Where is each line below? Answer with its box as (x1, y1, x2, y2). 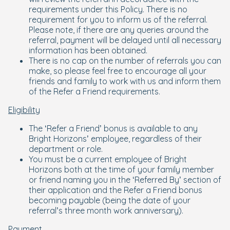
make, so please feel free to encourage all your (29, 66, 206, 76)
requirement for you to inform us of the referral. (29, 14, 207, 25)
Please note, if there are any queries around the (29, 25, 208, 35)
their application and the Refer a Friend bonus (29, 185, 202, 195)
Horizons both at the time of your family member (29, 164, 214, 175)
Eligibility (8, 105, 40, 115)
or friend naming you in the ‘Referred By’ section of (29, 175, 221, 185)
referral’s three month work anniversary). (29, 205, 183, 216)
